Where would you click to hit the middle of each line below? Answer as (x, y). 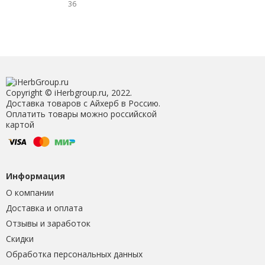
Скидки (20, 238)
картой (20, 124)
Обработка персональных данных (74, 254)
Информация (35, 176)
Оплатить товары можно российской (81, 114)
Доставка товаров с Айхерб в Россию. (83, 103)
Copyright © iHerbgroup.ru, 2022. (69, 92)
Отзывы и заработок (48, 223)
